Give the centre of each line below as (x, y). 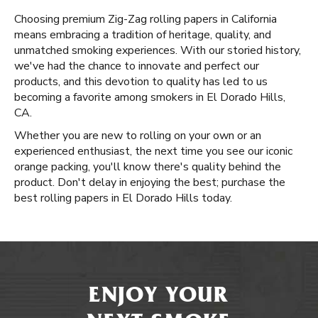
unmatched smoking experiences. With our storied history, (158, 50)
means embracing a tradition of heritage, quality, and (143, 35)
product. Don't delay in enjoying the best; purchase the (150, 182)
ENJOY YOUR (159, 297)
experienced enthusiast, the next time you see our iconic (153, 151)
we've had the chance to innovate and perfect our (137, 66)
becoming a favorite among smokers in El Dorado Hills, (150, 97)
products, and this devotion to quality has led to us (141, 82)
